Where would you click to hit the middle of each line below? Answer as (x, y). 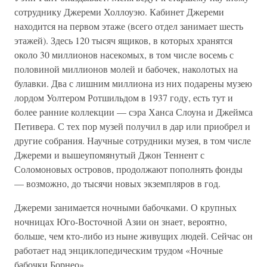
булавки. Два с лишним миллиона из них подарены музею (133, 83)
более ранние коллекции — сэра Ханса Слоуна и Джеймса (133, 112)
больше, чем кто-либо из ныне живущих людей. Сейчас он (133, 236)
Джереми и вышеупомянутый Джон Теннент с (109, 155)
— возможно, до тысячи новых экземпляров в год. (117, 183)
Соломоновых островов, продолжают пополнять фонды (128, 169)
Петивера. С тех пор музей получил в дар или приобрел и (132, 126)
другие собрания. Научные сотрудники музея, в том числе (133, 140)
